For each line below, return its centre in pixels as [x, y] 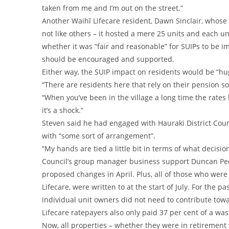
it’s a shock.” [63, 110]
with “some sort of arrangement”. [99, 135]
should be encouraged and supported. [108, 59]
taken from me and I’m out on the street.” [112, 8]
